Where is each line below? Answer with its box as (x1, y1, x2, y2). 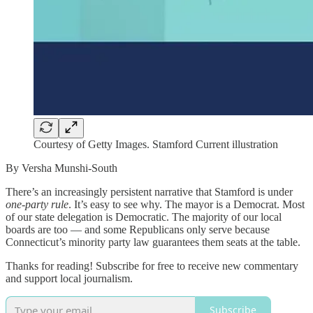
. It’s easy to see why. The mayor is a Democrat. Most (68, 198, 305, 210)
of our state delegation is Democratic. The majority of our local (6, 210, 282, 223)
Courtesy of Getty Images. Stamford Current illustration (34, 138, 278, 150)
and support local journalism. (6, 272, 133, 284)
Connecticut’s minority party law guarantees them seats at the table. (6, 235, 300, 248)
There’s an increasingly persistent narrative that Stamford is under (6, 185, 293, 198)
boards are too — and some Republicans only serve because (6, 223, 270, 235)
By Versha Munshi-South (6, 161, 117, 174)
